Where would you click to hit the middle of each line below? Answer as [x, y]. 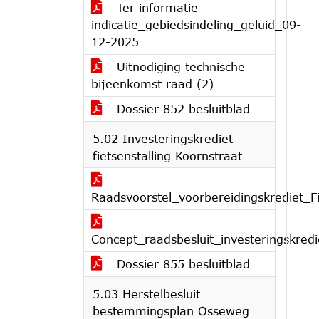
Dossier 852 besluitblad [181, 109]
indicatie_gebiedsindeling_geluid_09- [196, 25]
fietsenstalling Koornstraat [167, 156]
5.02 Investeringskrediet [163, 138]
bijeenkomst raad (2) [152, 84]
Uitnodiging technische [179, 67]
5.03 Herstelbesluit [146, 294]
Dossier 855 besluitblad [181, 264]
